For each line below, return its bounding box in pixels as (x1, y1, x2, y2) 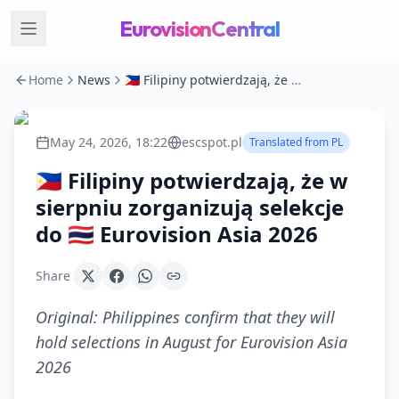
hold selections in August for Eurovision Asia (36, 331, 347, 353)
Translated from (249, 134, 331, 150)
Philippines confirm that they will (102, 306, 335, 328)
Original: (36, 306, 102, 328)
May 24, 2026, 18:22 (50, 134, 167, 151)
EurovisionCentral (119, 15, 280, 42)
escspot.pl (182, 134, 242, 151)
